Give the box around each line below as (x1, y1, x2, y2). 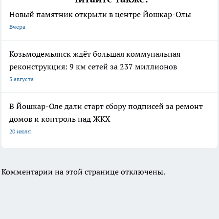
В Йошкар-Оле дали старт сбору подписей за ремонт (9, 101, 203, 111)
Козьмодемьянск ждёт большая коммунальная (9, 48, 180, 59)
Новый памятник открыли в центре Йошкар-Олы (9, 9, 191, 19)
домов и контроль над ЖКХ (9, 113, 110, 124)
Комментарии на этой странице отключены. (1, 166, 165, 176)
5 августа (9, 75, 34, 83)
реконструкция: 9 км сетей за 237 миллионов (9, 61, 177, 71)
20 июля (9, 127, 31, 135)
